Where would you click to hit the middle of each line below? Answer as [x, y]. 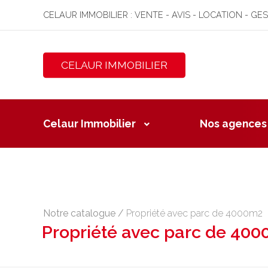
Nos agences [233, 124]
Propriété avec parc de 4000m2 [194, 213]
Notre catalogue [79, 213]
